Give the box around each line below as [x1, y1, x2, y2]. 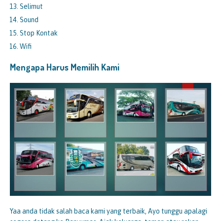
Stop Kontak [20, 29, 58, 37]
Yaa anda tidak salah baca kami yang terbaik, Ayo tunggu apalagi [10, 207, 207, 216]
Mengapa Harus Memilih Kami [10, 61, 119, 73]
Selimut [20, 2, 43, 10]
